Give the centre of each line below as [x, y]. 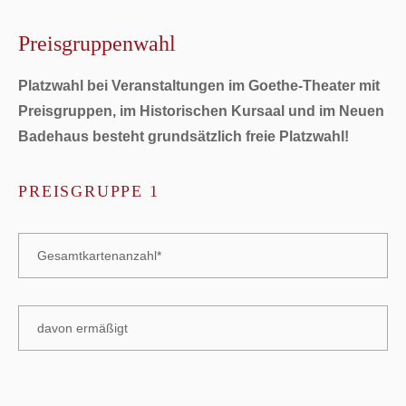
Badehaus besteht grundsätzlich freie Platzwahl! [184, 136]
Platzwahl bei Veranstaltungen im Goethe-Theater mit [199, 85]
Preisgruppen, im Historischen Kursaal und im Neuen [202, 111]
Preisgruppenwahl [97, 43]
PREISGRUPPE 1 [89, 191]
